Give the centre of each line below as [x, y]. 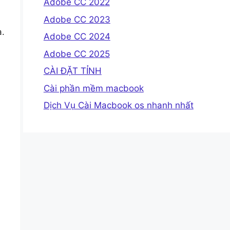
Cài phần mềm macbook [93, 88]
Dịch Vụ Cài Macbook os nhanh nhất [118, 105]
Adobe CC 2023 [77, 19]
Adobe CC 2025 [76, 54]
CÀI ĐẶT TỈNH [72, 71]
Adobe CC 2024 [77, 36]
